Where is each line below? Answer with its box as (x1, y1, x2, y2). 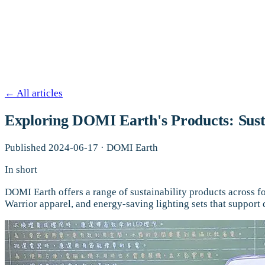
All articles (17, 88, 63, 99)
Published (5, 142, 46, 154)
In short (5, 164, 37, 176)
